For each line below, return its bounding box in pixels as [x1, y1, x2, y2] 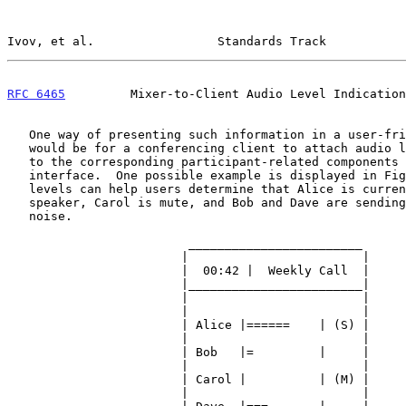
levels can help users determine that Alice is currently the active [7, 181, 29, 196]
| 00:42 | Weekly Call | [7, 263, 181, 277]
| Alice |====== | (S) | [7, 317, 181, 332]
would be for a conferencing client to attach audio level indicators [7, 140, 29, 155]
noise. [7, 208, 29, 223]
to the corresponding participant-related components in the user [7, 154, 29, 169]
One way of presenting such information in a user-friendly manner [7, 127, 29, 141]
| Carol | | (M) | [7, 372, 181, 386]
